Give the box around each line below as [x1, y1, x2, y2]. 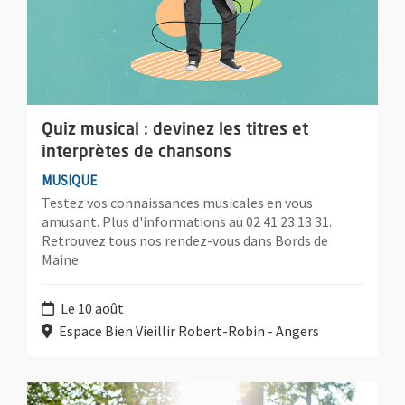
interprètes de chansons [42, 144, 231, 161]
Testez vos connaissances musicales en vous [42, 193, 313, 212]
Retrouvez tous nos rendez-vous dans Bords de [42, 231, 328, 250]
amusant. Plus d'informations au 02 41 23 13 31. [42, 212, 332, 231]
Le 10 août [58, 298, 124, 317]
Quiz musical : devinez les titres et [42, 121, 308, 138]
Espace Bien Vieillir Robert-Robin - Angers [56, 321, 319, 340]
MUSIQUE [42, 171, 97, 189]
